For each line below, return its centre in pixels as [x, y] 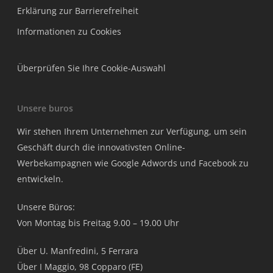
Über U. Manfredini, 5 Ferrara [78, 251]
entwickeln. [40, 179]
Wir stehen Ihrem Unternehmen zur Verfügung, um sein [132, 132]
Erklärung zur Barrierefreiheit [78, 11]
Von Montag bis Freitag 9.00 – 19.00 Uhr [98, 223]
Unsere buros [45, 108]
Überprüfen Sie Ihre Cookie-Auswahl [91, 68]
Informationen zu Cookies [69, 32]
